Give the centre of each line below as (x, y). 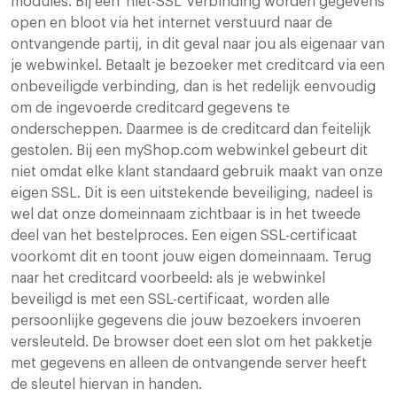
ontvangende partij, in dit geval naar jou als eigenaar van (198, 45)
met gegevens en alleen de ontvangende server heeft (189, 364)
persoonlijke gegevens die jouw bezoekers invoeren (186, 321)
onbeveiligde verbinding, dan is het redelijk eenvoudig (193, 87)
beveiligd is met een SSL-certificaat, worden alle (170, 300)
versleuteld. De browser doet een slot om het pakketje (191, 343)
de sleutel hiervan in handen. (106, 385)
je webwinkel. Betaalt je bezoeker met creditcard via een (198, 66)
